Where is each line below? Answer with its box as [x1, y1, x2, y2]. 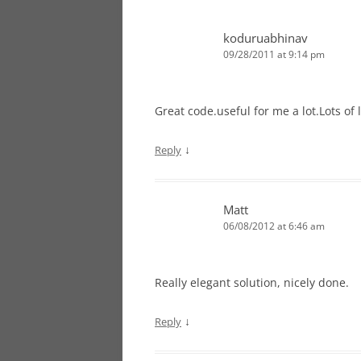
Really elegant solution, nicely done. [155, 275, 349, 291]
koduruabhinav [223, 30, 308, 47]
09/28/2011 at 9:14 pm [223, 48, 325, 62]
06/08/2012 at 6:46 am [223, 219, 325, 234]
